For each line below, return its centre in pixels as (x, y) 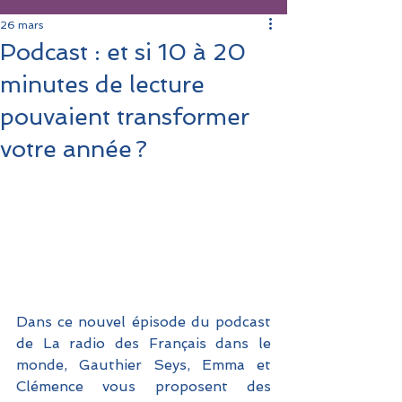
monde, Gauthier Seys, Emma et (144, 365)
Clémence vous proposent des (144, 387)
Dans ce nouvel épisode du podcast (144, 322)
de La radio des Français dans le (144, 344)
